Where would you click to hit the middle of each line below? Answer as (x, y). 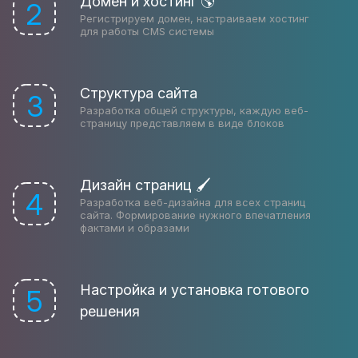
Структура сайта (139, 93)
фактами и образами (135, 228)
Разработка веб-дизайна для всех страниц (193, 202)
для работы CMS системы (147, 31)
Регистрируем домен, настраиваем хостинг (195, 18)
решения (110, 311)
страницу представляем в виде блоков (182, 123)
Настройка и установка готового (195, 290)
